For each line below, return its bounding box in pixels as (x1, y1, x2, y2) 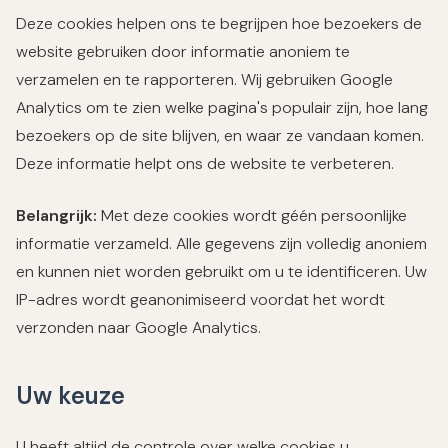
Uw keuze (16, 380, 125, 411)
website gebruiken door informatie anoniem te (16, 41, 350, 62)
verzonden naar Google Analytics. (16, 317, 261, 338)
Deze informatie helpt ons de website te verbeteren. (16, 153, 394, 174)
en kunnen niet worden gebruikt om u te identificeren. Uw (16, 261, 427, 282)
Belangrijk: (16, 205, 97, 226)
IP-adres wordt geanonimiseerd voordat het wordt (16, 289, 385, 310)
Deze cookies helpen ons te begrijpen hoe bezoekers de (16, 13, 422, 34)
